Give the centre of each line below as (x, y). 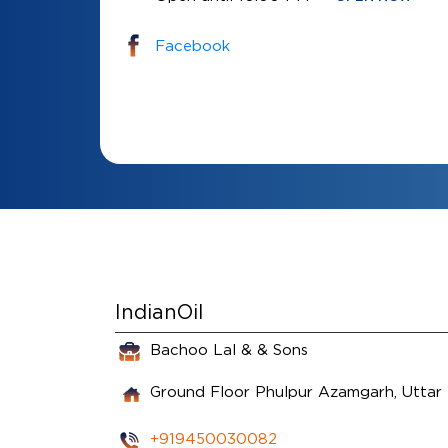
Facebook (192, 45)
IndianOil (158, 311)
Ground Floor (199, 390)
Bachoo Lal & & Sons (228, 348)
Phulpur (283, 390)
